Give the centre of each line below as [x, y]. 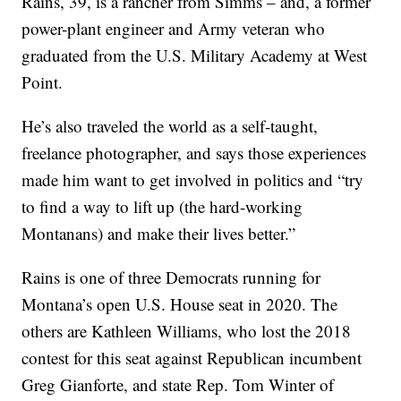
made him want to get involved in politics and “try [193, 180]
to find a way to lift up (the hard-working [162, 207]
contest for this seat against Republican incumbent [192, 358]
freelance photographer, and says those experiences [194, 153]
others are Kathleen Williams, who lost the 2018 [187, 331]
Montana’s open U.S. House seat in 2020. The [180, 304]
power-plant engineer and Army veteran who [174, 29]
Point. [43, 82]
